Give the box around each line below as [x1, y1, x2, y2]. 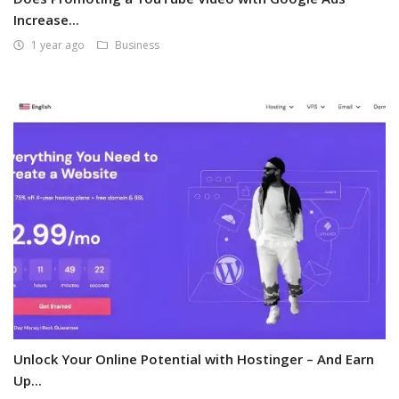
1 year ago [31, 37, 85, 53]
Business [115, 37, 159, 53]
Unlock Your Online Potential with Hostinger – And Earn [13, 349, 374, 368]
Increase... [13, 11, 79, 29]
